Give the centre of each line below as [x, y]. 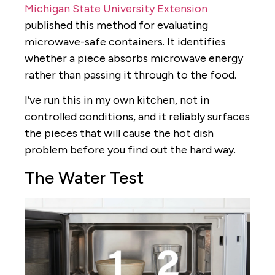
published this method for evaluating [116, 25]
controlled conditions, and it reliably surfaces [137, 117]
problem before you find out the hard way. [130, 150]
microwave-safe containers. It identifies [125, 41]
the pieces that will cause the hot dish [119, 134]
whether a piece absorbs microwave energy [134, 58]
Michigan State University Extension [116, 8]
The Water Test [84, 177]
